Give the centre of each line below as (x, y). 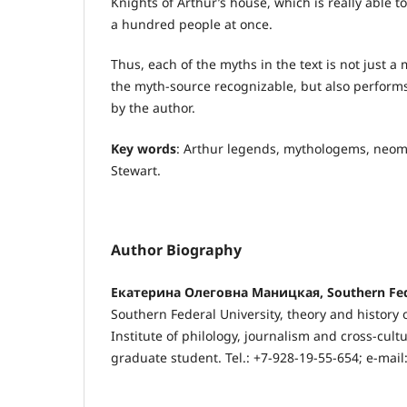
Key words (144, 148)
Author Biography (176, 249)
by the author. (153, 108)
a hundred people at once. (192, 25)
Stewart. (136, 170)
